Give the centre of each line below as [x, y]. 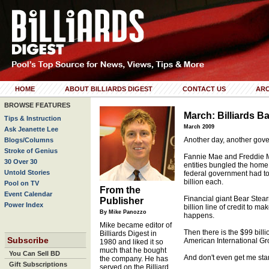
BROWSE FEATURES [37, 105]
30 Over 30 [21, 162]
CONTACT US [204, 89]
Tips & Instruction [33, 118]
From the [120, 190]
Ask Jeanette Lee [31, 129]
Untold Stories [27, 172]
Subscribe [28, 240]
